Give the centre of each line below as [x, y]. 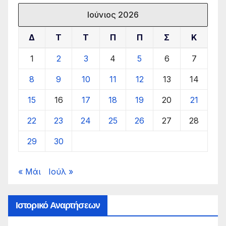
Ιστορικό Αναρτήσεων [58, 205]
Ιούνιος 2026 [113, 14]
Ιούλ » [61, 171]
